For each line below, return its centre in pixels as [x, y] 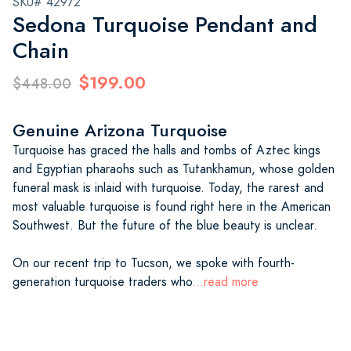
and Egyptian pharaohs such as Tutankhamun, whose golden [174, 169]
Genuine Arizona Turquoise [120, 130]
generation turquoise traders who [102, 282]
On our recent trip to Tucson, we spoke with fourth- [154, 263]
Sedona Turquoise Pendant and [165, 24]
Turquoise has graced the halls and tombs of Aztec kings [166, 150]
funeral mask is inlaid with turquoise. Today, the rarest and [168, 188]
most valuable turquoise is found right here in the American [172, 206]
